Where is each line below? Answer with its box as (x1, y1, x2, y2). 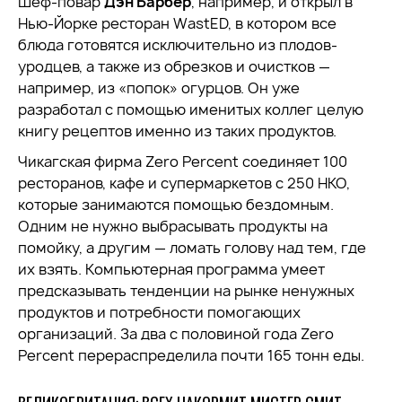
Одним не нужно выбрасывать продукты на (18, 216, 328, 236)
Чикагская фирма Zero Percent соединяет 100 (18, 152, 347, 171)
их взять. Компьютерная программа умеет (18, 259, 325, 279)
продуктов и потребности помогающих (18, 302, 301, 322)
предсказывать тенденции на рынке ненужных (18, 281, 354, 301)
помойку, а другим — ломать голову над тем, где (18, 238, 366, 258)
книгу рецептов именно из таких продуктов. (18, 121, 336, 141)
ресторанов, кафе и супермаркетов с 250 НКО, (18, 173, 350, 193)
